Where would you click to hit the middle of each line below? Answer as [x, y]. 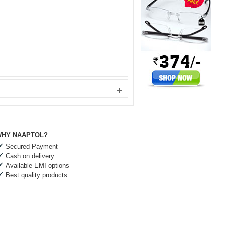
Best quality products [36, 175]
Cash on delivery [30, 156]
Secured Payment [32, 146]
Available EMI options [37, 165]
